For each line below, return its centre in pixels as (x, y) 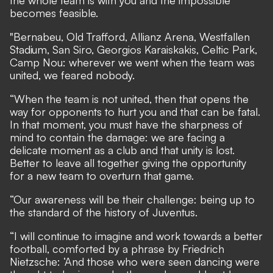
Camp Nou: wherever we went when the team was (132, 62)
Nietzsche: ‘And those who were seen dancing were (135, 261)
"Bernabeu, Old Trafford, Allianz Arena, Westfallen (130, 36)
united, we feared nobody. (72, 75)
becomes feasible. (54, 12)
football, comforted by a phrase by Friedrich (117, 248)
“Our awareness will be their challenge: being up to (132, 199)
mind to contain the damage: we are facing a (117, 137)
